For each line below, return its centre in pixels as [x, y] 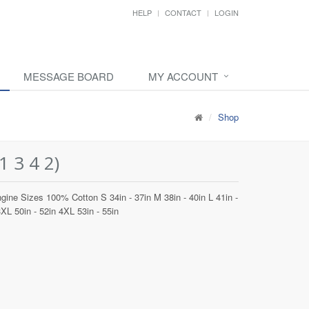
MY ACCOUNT [183, 76]
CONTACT [183, 12]
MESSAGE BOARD [69, 76]
